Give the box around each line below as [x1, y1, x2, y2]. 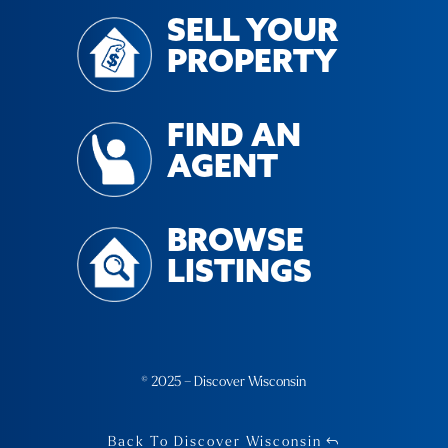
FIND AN [166, 122, 301, 154]
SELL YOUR [166, 17, 338, 49]
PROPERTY [166, 48, 337, 80]
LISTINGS [166, 258, 312, 290]
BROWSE [166, 227, 304, 259]
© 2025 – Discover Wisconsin [141, 374, 307, 390]
